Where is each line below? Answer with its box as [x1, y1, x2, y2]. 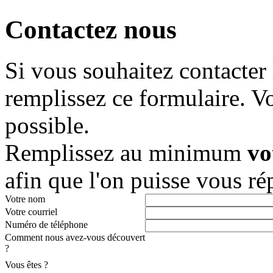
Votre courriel [5, 207, 57, 218]
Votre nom [5, 194, 45, 205]
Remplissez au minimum [5, 140, 247, 166]
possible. [5, 112, 90, 139]
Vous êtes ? [5, 260, 48, 271]
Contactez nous [5, 15, 177, 44]
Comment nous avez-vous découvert [5, 232, 145, 243]
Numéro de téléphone [5, 219, 88, 230]
